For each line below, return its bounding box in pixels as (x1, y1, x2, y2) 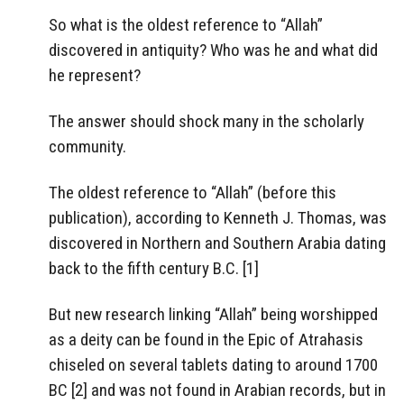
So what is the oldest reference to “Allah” (49, 14, 323, 36)
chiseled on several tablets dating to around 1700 (49, 353, 378, 375)
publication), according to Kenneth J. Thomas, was (49, 207, 387, 228)
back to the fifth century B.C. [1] (49, 257, 259, 279)
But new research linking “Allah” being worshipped (49, 303, 378, 325)
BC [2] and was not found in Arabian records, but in (49, 379, 386, 400)
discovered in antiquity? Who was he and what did (49, 40, 378, 61)
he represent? (49, 65, 141, 87)
